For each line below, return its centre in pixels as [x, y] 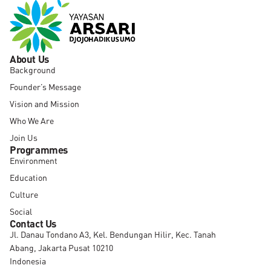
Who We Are [32, 121]
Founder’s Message [45, 87]
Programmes [39, 149]
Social [21, 211]
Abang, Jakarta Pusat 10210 [61, 248]
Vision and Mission [44, 104]
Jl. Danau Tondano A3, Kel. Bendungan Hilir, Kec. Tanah [113, 234]
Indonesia [28, 261]
